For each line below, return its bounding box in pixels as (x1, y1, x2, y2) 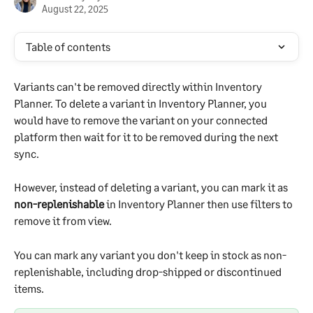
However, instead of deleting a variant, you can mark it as (14, 180, 290, 194)
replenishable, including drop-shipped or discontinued (14, 264, 284, 278)
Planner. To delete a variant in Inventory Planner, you (14, 96, 269, 110)
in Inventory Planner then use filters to (104, 197, 295, 211)
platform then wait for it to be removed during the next (14, 130, 280, 143)
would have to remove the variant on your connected (14, 113, 270, 126)
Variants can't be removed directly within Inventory (14, 80, 264, 93)
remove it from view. (14, 214, 112, 228)
